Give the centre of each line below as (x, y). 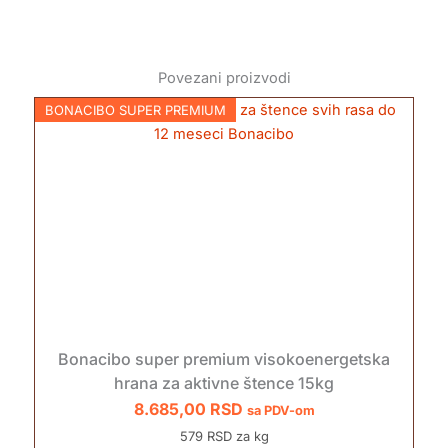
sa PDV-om (280, 410)
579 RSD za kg (224, 435)
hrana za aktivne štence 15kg (224, 382)
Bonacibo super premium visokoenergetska (224, 358)
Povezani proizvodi (224, 77)
